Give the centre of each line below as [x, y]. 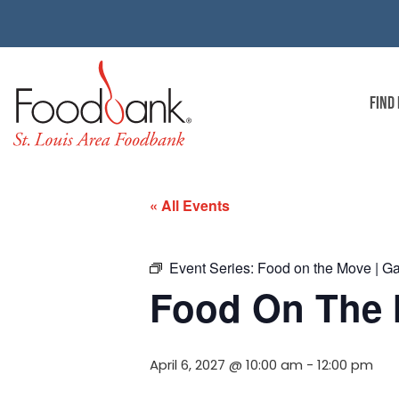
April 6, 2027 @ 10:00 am [226, 365]
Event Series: [213, 268]
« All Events [190, 206]
